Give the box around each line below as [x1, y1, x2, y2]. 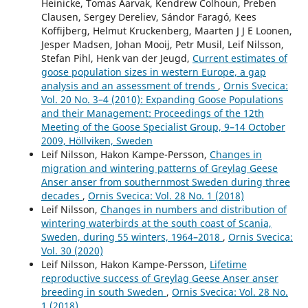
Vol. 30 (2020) [41, 243, 103, 257]
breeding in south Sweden [41, 285, 166, 298]
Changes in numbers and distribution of [100, 202, 287, 216]
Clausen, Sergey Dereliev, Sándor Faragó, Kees [41, 10, 256, 23]
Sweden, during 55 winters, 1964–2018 [41, 230, 223, 243]
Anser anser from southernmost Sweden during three [41, 175, 290, 188]
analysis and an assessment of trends [41, 78, 218, 92]
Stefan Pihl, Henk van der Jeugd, [41, 51, 192, 65]
